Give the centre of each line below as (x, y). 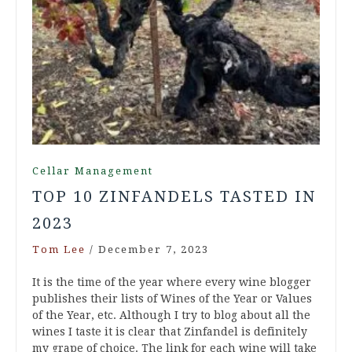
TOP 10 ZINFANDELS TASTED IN (174, 196)
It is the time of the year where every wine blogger (172, 282)
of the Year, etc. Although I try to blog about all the (171, 315)
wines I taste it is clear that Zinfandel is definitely (170, 331)
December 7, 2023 (154, 249)
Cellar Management (93, 170)
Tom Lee (59, 249)
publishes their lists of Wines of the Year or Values (172, 298)
